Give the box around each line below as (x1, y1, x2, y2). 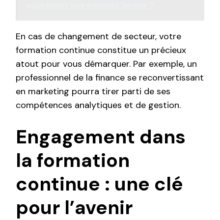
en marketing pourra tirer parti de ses (16, 85, 170, 98)
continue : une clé (16, 171, 183, 197)
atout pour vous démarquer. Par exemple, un (16, 58, 197, 70)
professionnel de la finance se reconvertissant (16, 72, 204, 84)
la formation (16, 148, 130, 173)
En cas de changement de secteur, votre (16, 30, 181, 43)
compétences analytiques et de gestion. (16, 99, 181, 111)
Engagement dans (16, 124, 186, 150)
